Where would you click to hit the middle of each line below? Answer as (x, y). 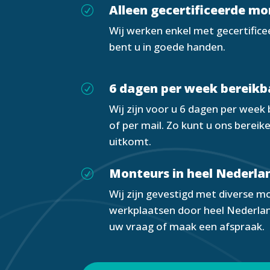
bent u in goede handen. (168, 46)
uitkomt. (130, 142)
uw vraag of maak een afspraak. (187, 226)
